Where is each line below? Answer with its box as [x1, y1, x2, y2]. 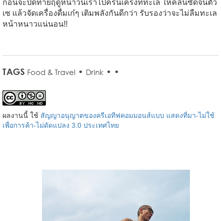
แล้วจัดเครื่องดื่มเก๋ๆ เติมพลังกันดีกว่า [12, 9, 138, 18]
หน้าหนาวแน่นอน [2, 20, 64, 29]
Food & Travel [27, 68, 75, 77]
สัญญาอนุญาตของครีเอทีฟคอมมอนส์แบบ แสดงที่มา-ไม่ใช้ [40, 111, 215, 120]
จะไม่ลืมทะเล [171, 9, 217, 18]
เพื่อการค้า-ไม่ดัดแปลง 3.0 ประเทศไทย [2, 121, 119, 130]
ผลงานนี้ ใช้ [2, 111, 38, 120]
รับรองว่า [140, 9, 171, 18]
